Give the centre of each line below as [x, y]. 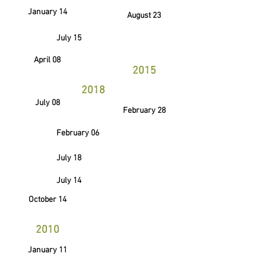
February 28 [144, 111]
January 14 [47, 12]
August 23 [144, 16]
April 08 [47, 60]
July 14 [69, 181]
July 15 [69, 38]
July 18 [69, 158]
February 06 [78, 133]
